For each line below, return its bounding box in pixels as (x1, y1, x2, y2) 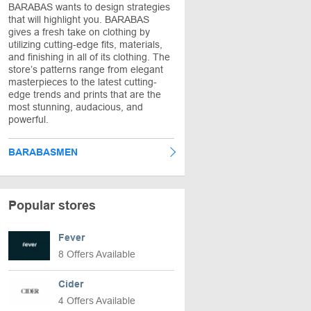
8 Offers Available (58, 249, 135, 260)
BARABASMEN (8, 146, 78, 158)
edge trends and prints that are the (8, 89, 161, 100)
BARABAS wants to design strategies (8, 1, 170, 12)
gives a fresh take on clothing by (8, 26, 150, 37)
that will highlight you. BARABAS (8, 14, 149, 25)
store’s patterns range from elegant (8, 64, 163, 75)
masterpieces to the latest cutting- (8, 76, 157, 87)
